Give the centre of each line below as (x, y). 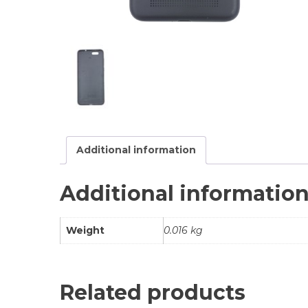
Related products (153, 292)
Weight (85, 231)
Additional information (136, 150)
